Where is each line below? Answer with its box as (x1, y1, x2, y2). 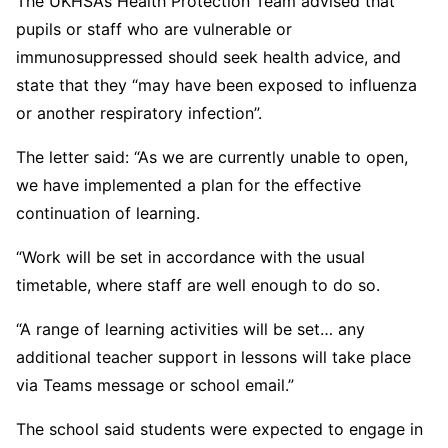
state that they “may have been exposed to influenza (16, 75, 417, 95)
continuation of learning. (16, 203, 200, 223)
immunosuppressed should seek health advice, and (16, 47, 401, 67)
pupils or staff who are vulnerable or (16, 19, 292, 39)
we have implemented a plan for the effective (16, 175, 361, 195)
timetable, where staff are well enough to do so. (16, 275, 380, 295)
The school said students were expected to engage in (16, 419, 423, 439)
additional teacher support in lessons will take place (16, 347, 411, 367)
